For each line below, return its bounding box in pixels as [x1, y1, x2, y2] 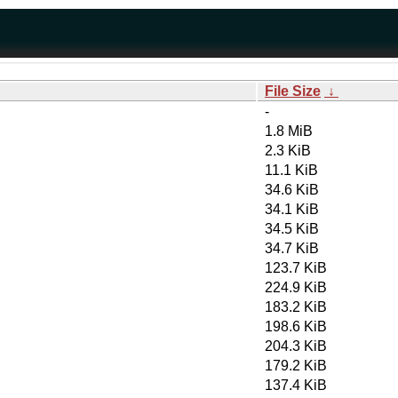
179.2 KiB [265, 358, 327, 373]
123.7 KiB [265, 260, 327, 275]
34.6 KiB [265, 182, 319, 197]
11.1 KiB [265, 163, 318, 178]
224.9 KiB [265, 280, 327, 295]
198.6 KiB [265, 319, 327, 334]
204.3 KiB [265, 338, 327, 354]
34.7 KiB [265, 241, 319, 256]
